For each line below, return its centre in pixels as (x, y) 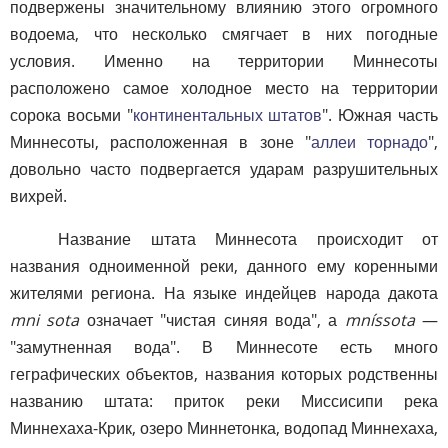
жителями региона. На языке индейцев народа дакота (224, 292)
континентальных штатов (227, 114)
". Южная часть (380, 114)
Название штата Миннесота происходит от (248, 238)
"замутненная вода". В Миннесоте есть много (224, 346)
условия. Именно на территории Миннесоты (224, 60)
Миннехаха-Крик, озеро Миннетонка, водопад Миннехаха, (224, 427)
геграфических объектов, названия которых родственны (224, 373)
